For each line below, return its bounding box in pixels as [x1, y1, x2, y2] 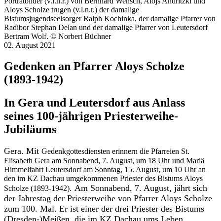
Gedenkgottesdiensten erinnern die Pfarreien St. [41, 147, 189, 156]
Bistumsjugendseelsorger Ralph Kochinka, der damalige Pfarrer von [4, 14, 216, 23]
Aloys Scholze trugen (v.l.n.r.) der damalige [4, 5, 139, 14]
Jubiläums [4, 123, 56, 136]
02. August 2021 [4, 41, 56, 50]
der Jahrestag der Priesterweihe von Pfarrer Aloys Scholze [4, 193, 212, 204]
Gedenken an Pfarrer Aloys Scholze [4, 60, 184, 73]
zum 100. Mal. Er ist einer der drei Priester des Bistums [4, 204, 204, 214]
